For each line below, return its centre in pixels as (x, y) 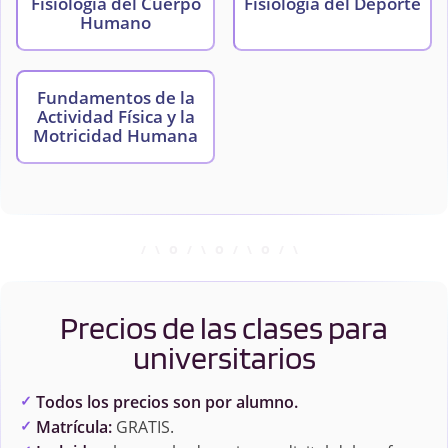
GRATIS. (142, 427)
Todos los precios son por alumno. (166, 402)
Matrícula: (73, 427)
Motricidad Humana (116, 136)
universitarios (224, 358)
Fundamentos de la (115, 98)
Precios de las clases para (224, 328)
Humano (116, 23)
